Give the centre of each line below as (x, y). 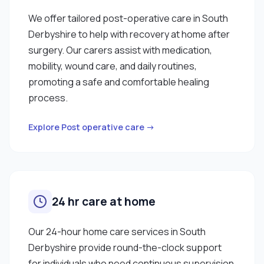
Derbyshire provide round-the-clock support (125, 247)
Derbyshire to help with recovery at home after (129, 34)
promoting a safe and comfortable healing (119, 82)
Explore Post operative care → (92, 127)
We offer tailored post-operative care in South (128, 18)
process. (48, 98)
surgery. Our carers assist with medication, (120, 50)
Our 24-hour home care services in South (117, 231)
